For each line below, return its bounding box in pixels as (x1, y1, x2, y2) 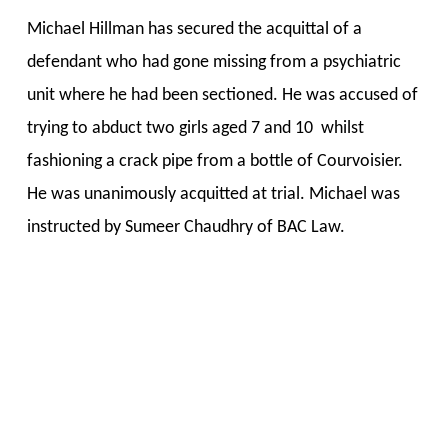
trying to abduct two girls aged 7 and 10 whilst (26, 119, 364, 138)
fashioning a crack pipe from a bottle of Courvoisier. (26, 152, 403, 171)
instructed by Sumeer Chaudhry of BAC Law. (26, 218, 353, 237)
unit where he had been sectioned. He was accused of (26, 86, 418, 105)
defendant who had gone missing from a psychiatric (26, 53, 401, 72)
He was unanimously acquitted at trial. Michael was (26, 185, 400, 204)
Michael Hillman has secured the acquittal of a (26, 20, 362, 39)
